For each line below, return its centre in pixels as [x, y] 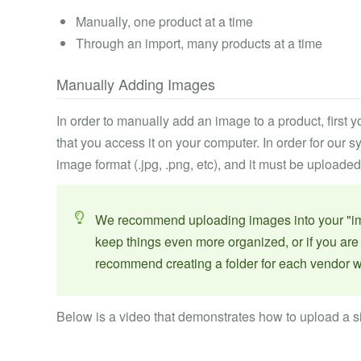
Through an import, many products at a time [199, 43]
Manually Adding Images [136, 84]
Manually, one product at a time [164, 21]
